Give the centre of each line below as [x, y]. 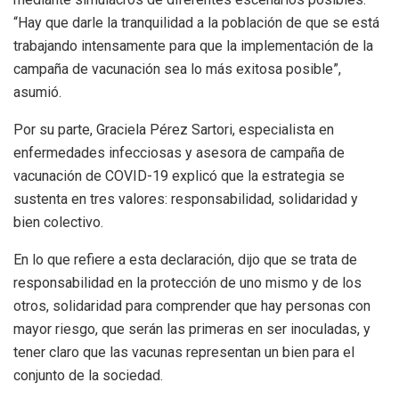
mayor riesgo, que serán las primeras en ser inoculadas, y [192, 329]
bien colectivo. [58, 222]
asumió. [37, 92]
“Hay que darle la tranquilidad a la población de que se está [196, 22]
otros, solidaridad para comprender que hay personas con [192, 305]
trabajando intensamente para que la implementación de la [193, 45]
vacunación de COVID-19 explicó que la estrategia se [179, 175]
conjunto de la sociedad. [88, 375]
